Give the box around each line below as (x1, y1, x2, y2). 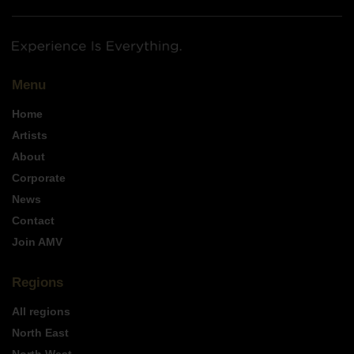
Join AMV (12, 235, 62, 248)
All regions (12, 304, 70, 318)
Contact (12, 213, 55, 227)
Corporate (12, 171, 66, 184)
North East (12, 326, 69, 339)
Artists (12, 128, 47, 141)
